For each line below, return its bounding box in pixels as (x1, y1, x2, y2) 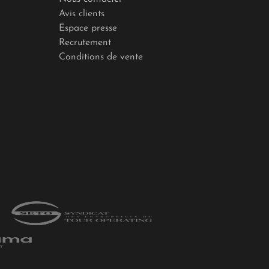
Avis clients (58, 9, 104, 19)
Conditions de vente (58, 52, 143, 62)
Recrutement (58, 38, 111, 48)
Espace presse (58, 23, 117, 34)
